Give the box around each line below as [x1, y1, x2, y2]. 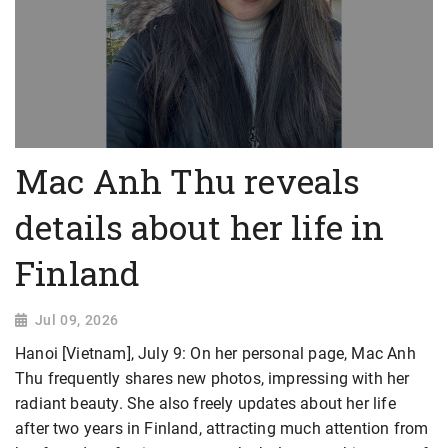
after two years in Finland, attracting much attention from [15, 419, 429, 439]
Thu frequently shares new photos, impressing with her [15, 369, 410, 389]
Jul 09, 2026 [34, 312, 119, 329]
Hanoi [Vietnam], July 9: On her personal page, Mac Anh [15, 344, 416, 364]
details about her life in [15, 205, 385, 250]
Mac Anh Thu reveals [15, 159, 361, 204]
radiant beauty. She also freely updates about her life [15, 394, 396, 414]
